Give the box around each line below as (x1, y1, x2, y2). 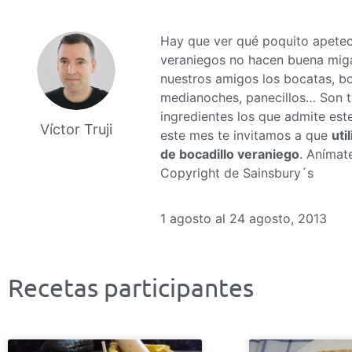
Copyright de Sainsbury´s (159, 165, 313, 181)
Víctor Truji (39, 121, 112, 137)
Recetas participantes (8, 272, 254, 303)
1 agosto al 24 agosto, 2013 (159, 211, 327, 227)
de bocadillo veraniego (159, 146, 299, 162)
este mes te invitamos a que (159, 127, 332, 143)
